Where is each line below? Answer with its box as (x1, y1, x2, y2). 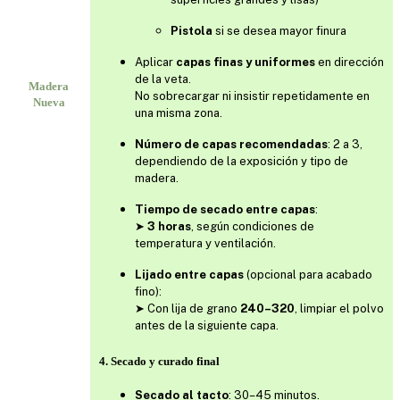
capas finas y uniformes (176, 54, 315, 69)
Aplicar (135, 54, 176, 69)
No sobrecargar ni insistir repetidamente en (135, 88, 370, 103)
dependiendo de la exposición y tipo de (135, 154, 348, 168)
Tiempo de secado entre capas (135, 202, 315, 216)
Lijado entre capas (135, 267, 244, 281)
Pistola (171, 23, 215, 37)
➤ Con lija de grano (135, 301, 240, 315)
